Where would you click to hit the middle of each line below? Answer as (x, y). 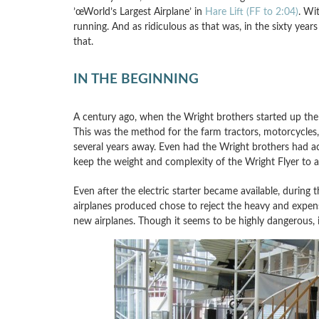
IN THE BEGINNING (136, 79)
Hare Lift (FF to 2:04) (251, 12)
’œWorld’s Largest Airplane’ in (139, 12)
